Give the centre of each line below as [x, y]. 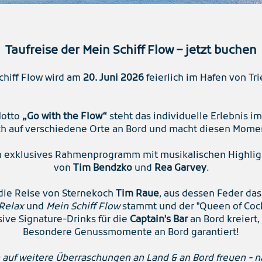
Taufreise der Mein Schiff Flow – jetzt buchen [131, 51]
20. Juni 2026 [113, 78]
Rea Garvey [180, 168]
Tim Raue [137, 194]
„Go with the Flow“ [64, 117]
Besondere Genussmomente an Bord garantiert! [131, 233]
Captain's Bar [159, 220]
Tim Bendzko [102, 168]
